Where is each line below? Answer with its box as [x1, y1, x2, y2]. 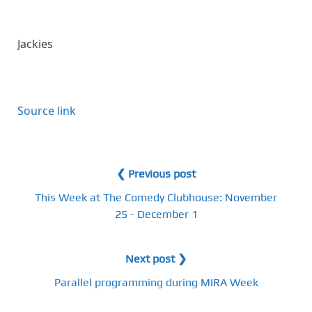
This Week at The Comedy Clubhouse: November [35, 191, 277, 204]
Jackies [17, 36, 53, 52]
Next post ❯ [125, 252, 187, 265]
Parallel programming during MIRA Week [54, 276, 258, 289]
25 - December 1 [114, 208, 198, 221]
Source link [17, 103, 76, 118]
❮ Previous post [116, 167, 196, 180]
